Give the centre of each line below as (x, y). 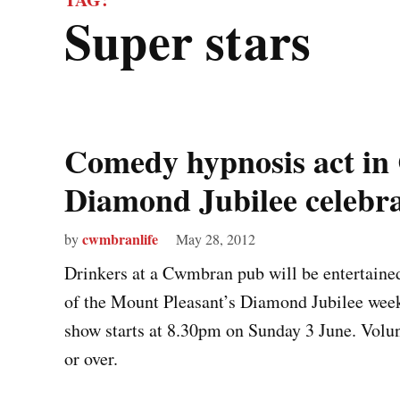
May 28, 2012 (216, 239)
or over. (91, 358)
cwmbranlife (120, 239)
